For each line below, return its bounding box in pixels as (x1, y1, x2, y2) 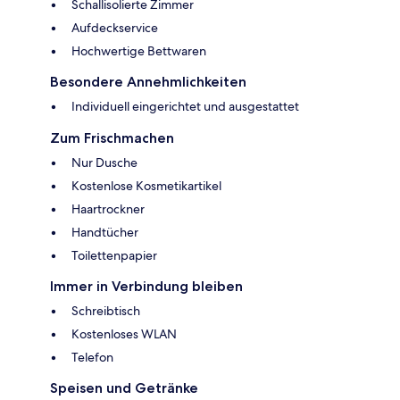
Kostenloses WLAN (71, 326, 177, 343)
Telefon (71, 349, 113, 366)
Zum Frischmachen (50, 129, 174, 147)
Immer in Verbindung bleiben (50, 278, 243, 296)
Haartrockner (71, 201, 145, 218)
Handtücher (71, 224, 138, 241)
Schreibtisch (71, 303, 140, 320)
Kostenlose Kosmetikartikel (71, 178, 221, 195)
